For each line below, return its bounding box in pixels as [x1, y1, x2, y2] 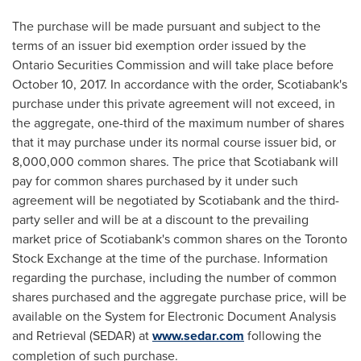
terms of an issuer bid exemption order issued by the [12, 36, 306, 54]
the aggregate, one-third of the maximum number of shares [12, 114, 344, 131]
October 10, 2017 [12, 75, 104, 93]
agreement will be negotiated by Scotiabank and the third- [12, 191, 339, 209]
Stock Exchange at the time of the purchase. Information [12, 249, 328, 267]
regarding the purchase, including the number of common [12, 268, 337, 286]
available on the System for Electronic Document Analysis [12, 307, 336, 325]
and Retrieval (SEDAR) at [12, 326, 152, 344]
